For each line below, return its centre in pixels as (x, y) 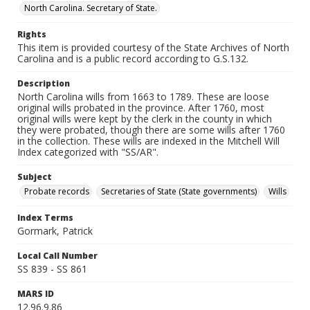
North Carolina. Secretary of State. (91, 8)
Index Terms (45, 218)
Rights (32, 34)
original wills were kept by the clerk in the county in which (145, 119)
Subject (35, 177)
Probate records (57, 191)
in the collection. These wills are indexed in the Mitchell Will (148, 141)
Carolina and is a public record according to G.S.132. (133, 58)
